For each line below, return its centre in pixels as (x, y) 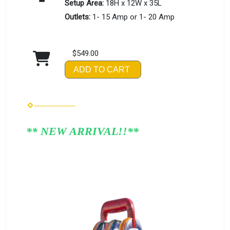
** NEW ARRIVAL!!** (83, 131)
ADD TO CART (102, 69)
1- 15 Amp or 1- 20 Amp (134, 17)
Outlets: (79, 17)
